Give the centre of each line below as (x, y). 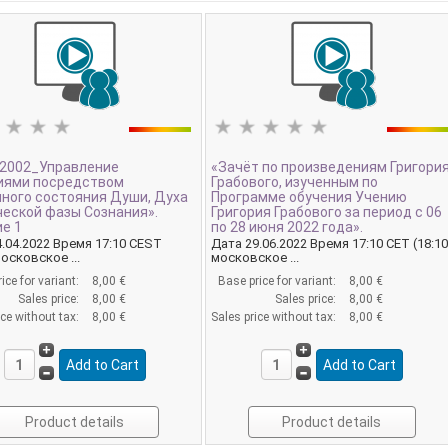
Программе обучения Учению (309, 196)
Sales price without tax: (275, 317)
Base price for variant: (279, 281)
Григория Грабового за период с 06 (327, 211)
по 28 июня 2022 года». (287, 226)
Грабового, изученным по (295, 181)
